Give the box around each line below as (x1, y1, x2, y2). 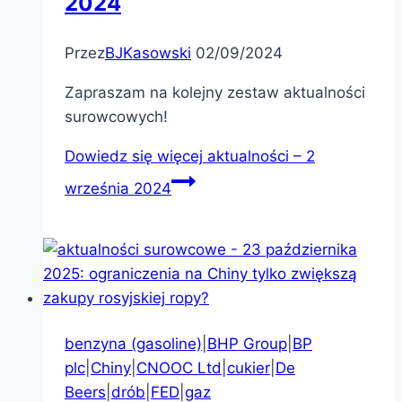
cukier (227, 358, 270, 377)
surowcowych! (65, 107, 168, 126)
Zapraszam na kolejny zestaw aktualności (65, 83, 365, 101)
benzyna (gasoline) (65, 334, 202, 353)
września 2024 (65, 179, 171, 197)
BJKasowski (105, 43, 191, 62)
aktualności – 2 (203, 146, 315, 165)
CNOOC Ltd (136, 358, 222, 377)
